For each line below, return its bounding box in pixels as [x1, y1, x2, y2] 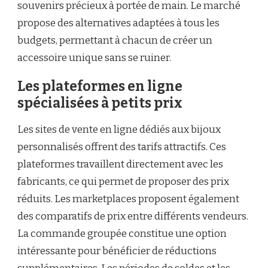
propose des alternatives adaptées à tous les [17, 16, 220, 29]
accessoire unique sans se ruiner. [17, 51, 171, 64]
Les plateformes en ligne [17, 78, 182, 95]
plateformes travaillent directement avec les [17, 157, 223, 170]
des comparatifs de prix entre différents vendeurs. [17, 209, 248, 223]
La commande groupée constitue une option [17, 227, 227, 240]
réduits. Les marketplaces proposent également [17, 192, 239, 205]
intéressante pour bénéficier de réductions [17, 244, 217, 257]
